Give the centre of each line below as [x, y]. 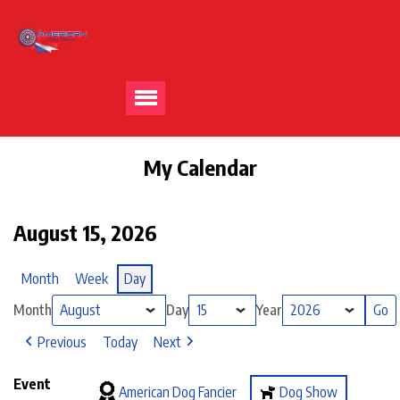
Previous [62, 342]
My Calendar [200, 167]
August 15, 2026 [85, 232]
